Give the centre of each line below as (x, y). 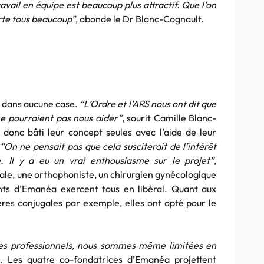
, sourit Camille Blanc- (169, 118)
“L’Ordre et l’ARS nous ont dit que (148, 104)
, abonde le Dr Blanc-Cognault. (140, 19)
